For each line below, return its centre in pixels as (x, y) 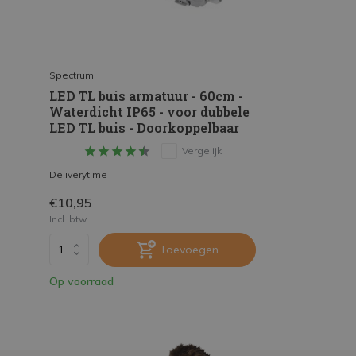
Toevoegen (189, 249)
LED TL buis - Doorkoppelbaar (144, 127)
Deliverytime (78, 174)
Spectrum (72, 75)
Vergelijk (201, 150)
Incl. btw (68, 219)
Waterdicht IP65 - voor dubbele (149, 111)
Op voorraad (81, 281)
